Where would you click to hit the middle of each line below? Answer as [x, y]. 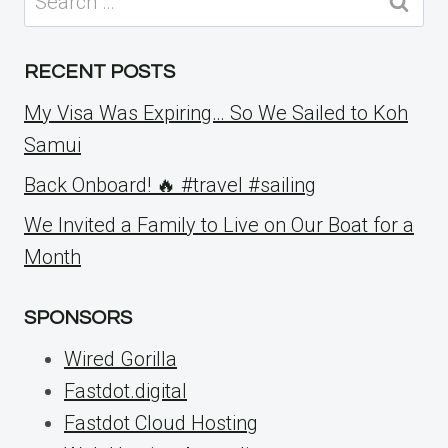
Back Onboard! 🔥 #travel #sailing [170, 185]
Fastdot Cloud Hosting [161, 423]
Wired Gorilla [120, 359]
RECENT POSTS [99, 72]
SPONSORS [78, 318]
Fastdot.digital [125, 391]
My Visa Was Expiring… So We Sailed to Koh [216, 113]
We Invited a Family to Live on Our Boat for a [219, 225]
